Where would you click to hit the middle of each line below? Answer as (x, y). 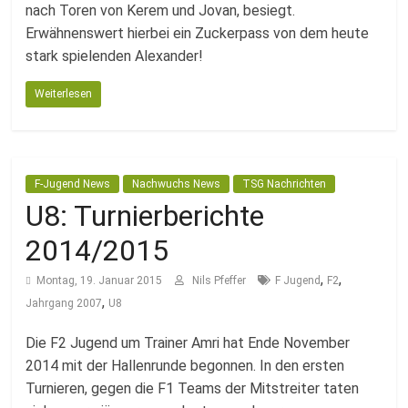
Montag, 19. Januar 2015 (100, 280)
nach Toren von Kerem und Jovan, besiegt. (161, 10)
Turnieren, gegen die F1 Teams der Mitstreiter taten (193, 388)
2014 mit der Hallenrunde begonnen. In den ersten (185, 366)
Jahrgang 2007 (64, 303)
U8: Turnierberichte (145, 216)
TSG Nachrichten (285, 184)
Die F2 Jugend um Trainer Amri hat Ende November (188, 343)
